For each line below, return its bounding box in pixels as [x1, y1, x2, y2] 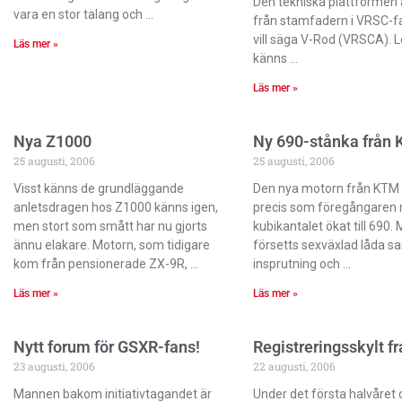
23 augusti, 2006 [13, 358, 95, 373]
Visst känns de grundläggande [13, 180, 184, 196]
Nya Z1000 [13, 131, 92, 151]
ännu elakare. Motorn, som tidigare [13, 237, 210, 252]
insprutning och [252, 256, 340, 271]
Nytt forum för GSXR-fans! [13, 336, 200, 356]
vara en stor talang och [13, 6, 143, 22]
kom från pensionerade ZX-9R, [13, 256, 188, 271]
